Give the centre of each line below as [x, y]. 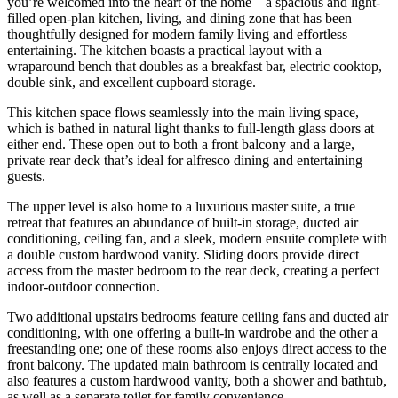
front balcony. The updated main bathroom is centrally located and [192, 365]
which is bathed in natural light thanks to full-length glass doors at [191, 129]
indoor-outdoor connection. [84, 287]
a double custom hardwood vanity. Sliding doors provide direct [183, 255]
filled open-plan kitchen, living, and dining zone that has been [179, 19]
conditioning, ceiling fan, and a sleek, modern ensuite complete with [197, 239]
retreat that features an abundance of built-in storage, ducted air [183, 223]
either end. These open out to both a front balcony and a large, [181, 145]
